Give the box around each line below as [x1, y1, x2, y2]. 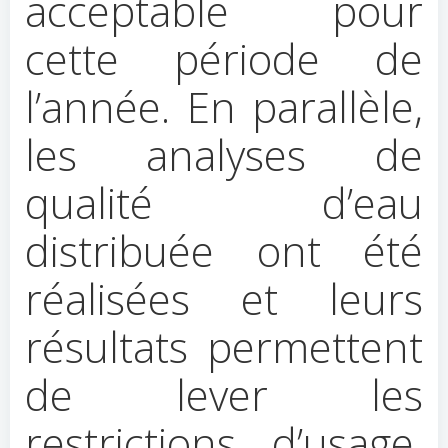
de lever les [25, 366, 423, 423]
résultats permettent [25, 318, 423, 375]
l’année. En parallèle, [25, 78, 423, 135]
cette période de [25, 30, 423, 87]
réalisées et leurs [25, 270, 423, 327]
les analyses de [25, 126, 423, 183]
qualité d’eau [25, 174, 423, 231]
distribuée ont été [25, 222, 423, 279]
